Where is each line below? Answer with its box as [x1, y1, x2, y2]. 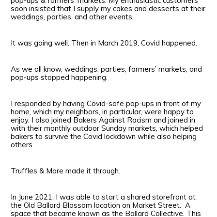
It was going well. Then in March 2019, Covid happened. [11, 38, 201, 48]
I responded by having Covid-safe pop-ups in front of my [11, 99, 201, 108]
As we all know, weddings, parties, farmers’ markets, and [11, 64, 202, 74]
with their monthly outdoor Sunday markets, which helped [11, 124, 203, 133]
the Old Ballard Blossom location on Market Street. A [11, 201, 191, 210]
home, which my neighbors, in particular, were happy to [11, 107, 194, 117]
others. [11, 140, 34, 150]
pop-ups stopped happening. [11, 73, 108, 82]
